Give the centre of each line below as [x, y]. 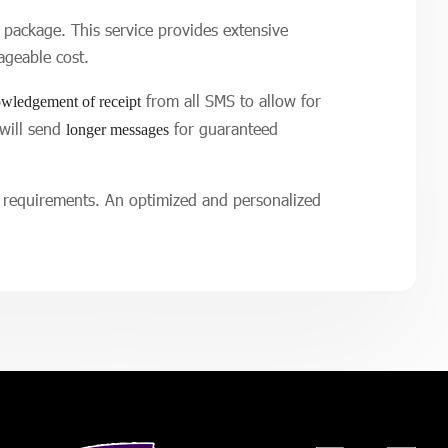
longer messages [117, 129]
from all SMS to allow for [231, 100]
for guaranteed [223, 128]
